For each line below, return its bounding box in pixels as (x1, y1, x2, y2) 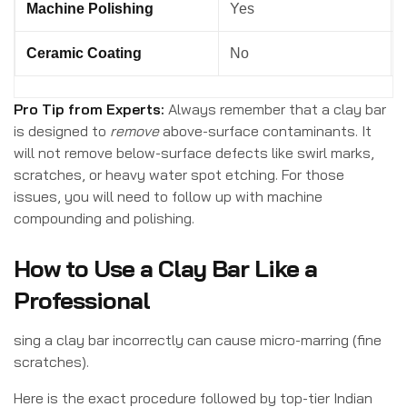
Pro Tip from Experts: (14, 99, 164, 118)
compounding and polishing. (14, 208, 194, 227)
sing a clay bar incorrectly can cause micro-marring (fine (14, 330, 382, 349)
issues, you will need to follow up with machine (14, 186, 323, 205)
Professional (14, 284, 150, 315)
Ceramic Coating (26, 45, 142, 62)
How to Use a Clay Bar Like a (14, 253, 317, 283)
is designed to (14, 121, 110, 140)
